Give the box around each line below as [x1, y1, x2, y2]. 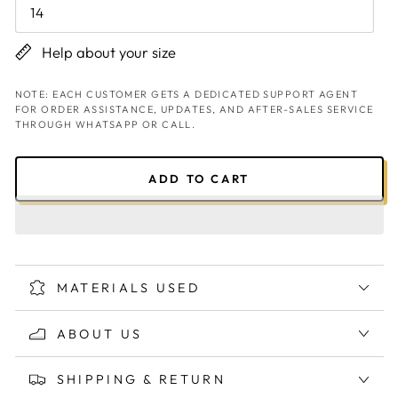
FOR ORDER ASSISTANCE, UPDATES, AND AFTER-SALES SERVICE [14, 102, 374, 115]
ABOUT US [56, 325, 143, 342]
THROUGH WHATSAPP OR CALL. [14, 117, 196, 131]
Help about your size [42, 42, 177, 61]
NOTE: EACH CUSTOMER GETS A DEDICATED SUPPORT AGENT [14, 87, 358, 100]
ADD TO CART [148, 171, 250, 186]
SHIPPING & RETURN [56, 371, 226, 388]
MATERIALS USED [56, 280, 201, 297]
